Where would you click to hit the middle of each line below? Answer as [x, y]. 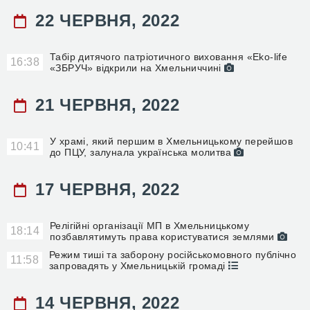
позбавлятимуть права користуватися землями [164, 237]
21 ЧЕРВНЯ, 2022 [105, 105]
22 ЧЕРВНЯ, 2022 [105, 20]
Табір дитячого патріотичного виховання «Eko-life [169, 57]
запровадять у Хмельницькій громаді [139, 266]
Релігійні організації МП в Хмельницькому [149, 226]
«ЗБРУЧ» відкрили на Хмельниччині [137, 68]
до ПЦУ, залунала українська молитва [142, 152]
